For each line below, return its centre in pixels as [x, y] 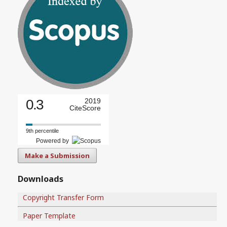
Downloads [41, 179]
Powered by [54, 141]
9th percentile [42, 131]
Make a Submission [57, 156]
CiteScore [85, 108]
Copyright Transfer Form [63, 197]
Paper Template [49, 215]
